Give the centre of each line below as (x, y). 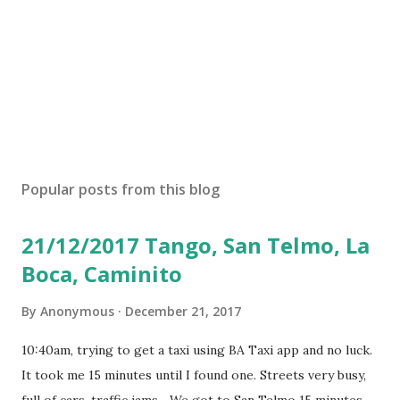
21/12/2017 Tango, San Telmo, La (196, 245)
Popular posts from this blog (121, 189)
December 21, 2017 (183, 311)
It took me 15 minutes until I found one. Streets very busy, (194, 375)
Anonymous (77, 311)
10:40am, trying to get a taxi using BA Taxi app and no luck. (197, 350)
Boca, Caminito (102, 273)
